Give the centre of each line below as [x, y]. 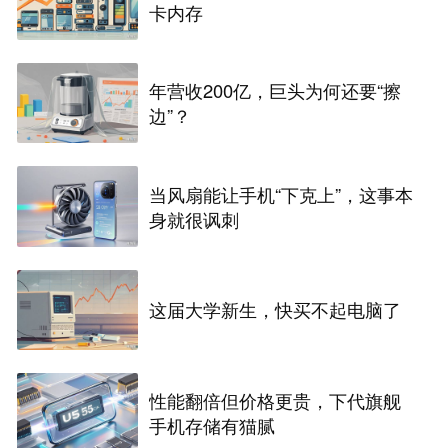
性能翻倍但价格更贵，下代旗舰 [275, 400]
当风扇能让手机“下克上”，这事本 [281, 193]
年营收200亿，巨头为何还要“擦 [275, 90]
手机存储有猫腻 [212, 425]
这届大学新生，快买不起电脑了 [275, 309]
